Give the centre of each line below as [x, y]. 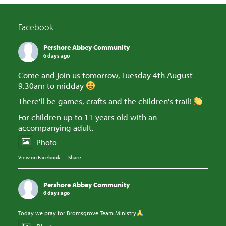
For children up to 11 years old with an [88, 117]
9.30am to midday [52, 86]
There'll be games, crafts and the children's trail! [106, 101]
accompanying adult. [56, 127]
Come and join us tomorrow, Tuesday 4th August [105, 75]
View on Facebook [39, 157]
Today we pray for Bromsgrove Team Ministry [77, 213]
